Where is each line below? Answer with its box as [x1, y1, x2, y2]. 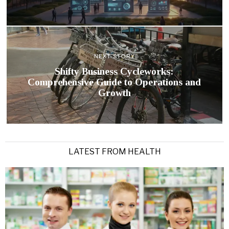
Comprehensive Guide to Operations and [28, 77, 201, 88]
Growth [98, 87, 131, 99]
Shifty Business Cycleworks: [55, 66, 174, 77]
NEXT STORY [94, 53, 135, 60]
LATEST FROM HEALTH [68, 146, 161, 156]
